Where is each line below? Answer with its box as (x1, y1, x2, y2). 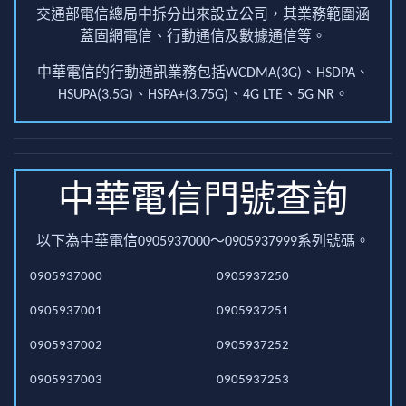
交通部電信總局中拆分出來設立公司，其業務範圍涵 (36, 8, 370, 23)
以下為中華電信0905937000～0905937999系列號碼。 (36, 235, 370, 249)
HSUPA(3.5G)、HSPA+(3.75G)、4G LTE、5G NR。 (57, 88, 349, 102)
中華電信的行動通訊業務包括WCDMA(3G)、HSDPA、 (36, 66, 370, 81)
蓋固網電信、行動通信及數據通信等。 (80, 30, 326, 44)
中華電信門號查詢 (58, 184, 348, 220)
